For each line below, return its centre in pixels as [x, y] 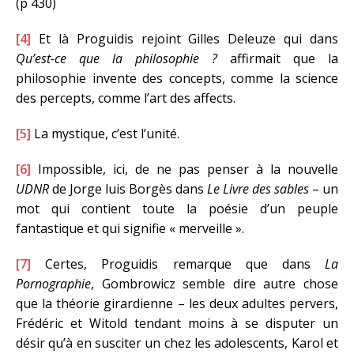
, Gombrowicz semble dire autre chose [215, 283]
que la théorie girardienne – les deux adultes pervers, [177, 303]
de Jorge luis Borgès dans [128, 188]
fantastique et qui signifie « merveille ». [130, 228]
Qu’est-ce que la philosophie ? [117, 58]
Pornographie [53, 283]
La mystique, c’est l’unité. [105, 133]
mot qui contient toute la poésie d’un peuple [177, 208]
